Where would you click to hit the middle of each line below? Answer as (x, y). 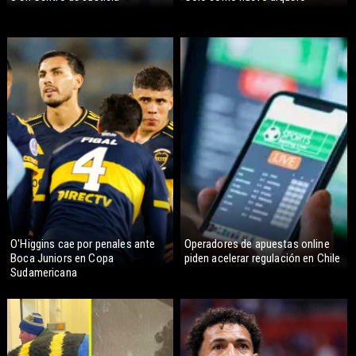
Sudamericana (44, 272)
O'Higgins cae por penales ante (83, 244)
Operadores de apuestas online (257, 244)
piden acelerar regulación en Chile (262, 258)
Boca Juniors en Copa (62, 258)
